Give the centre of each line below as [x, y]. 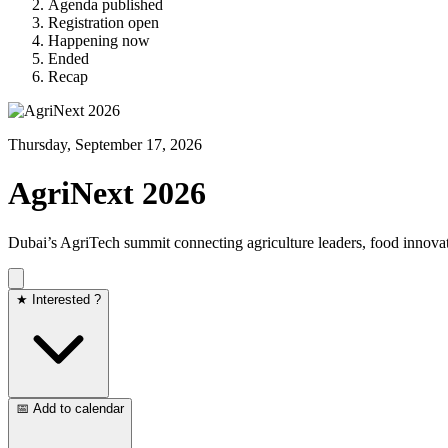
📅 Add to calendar [70, 408]
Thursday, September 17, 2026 [105, 144]
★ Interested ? [58, 299]
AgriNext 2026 [107, 193]
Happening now [99, 40]
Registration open [103, 22]
